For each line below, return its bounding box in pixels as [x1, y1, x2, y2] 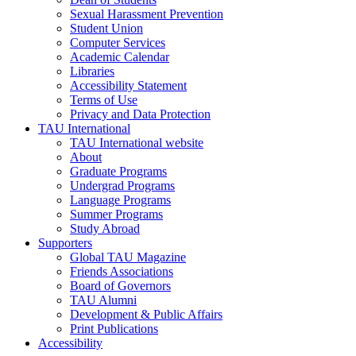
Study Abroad [70, 222, 140, 236]
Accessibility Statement [70, 79, 187, 93]
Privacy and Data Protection [70, 107, 211, 122]
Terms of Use [70, 93, 137, 107]
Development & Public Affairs [70, 308, 222, 322]
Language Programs [70, 193, 171, 207]
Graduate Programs [70, 164, 167, 179]
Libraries [70, 64, 114, 79]
